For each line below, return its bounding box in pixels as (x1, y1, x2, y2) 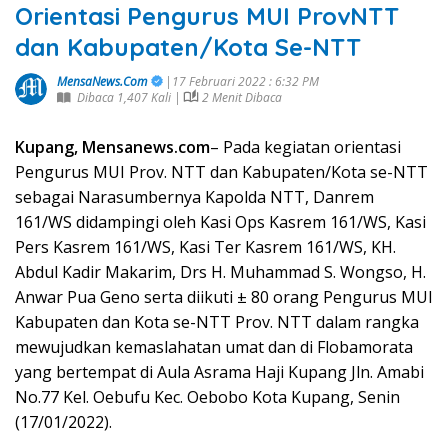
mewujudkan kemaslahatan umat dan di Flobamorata (15, 336, 413, 358)
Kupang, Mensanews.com (15, 136, 210, 158)
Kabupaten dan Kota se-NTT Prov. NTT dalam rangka (15, 311, 419, 333)
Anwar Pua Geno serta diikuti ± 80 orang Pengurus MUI (15, 286, 433, 308)
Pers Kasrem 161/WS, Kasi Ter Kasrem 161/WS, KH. (15, 236, 396, 258)
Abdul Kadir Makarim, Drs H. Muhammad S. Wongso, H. (15, 261, 426, 283)
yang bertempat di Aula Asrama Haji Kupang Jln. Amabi (15, 361, 424, 383)
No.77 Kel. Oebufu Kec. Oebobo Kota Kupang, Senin (15, 386, 400, 408)
